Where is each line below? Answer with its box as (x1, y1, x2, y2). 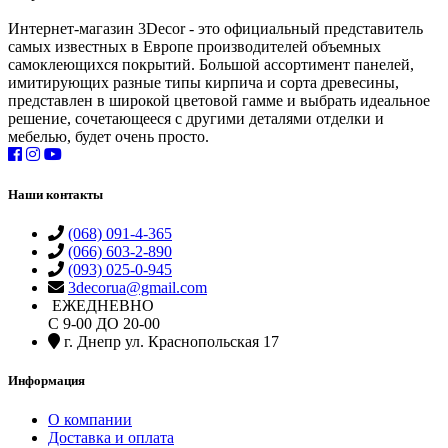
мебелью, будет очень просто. (8, 128, 209, 146)
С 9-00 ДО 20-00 (48, 314, 160, 332)
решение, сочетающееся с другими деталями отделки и (8, 110, 384, 128)
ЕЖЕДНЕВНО (48, 296, 154, 314)
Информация (8, 372, 85, 388)
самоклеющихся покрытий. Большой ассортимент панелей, (8, 56, 414, 74)
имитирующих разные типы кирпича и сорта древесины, (8, 74, 399, 92)
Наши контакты (8, 186, 103, 202)
